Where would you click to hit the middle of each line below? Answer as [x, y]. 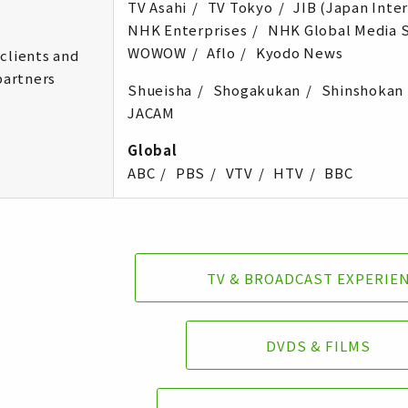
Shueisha [160, 90]
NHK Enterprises [188, 30]
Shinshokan [362, 90]
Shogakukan [256, 90]
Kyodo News [299, 52]
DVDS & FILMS [318, 345]
